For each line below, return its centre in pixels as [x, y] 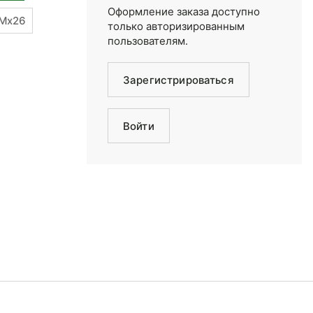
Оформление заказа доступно [184, 12]
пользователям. [148, 41]
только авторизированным [176, 26]
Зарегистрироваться [179, 80]
